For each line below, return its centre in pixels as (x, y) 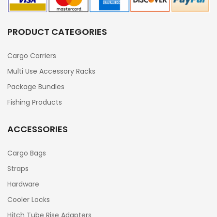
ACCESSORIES (38, 129)
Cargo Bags (27, 153)
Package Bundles (36, 86)
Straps (18, 168)
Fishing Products (35, 102)
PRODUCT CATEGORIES (57, 31)
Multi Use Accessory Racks (51, 71)
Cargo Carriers (32, 55)
